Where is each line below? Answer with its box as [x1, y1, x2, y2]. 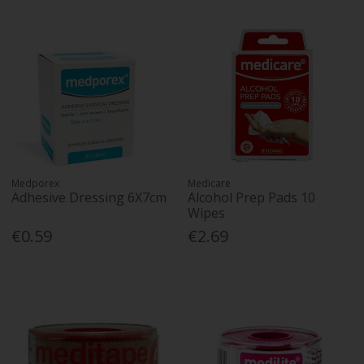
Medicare [188, 176, 232, 191]
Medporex [11, 176, 60, 191]
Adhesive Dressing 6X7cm [11, 188, 167, 207]
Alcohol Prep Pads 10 [188, 188, 316, 207]
